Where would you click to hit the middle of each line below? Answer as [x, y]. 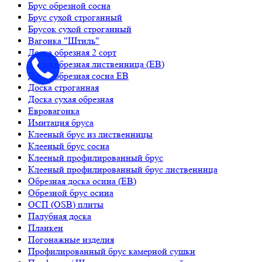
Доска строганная [63, 88]
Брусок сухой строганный [80, 29]
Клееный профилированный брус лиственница [123, 170]
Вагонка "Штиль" [64, 41]
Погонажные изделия [71, 240]
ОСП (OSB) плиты [66, 205]
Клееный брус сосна [69, 146]
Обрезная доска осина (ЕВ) [82, 181]
